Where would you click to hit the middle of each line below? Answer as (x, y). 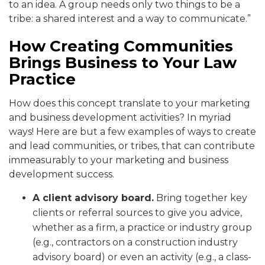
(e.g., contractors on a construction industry (135, 243)
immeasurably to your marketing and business (119, 160)
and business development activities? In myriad (120, 118)
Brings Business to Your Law (123, 63)
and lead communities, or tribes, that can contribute (132, 146)
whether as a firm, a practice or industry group (142, 228)
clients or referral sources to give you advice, (137, 213)
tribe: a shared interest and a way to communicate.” (130, 19)
